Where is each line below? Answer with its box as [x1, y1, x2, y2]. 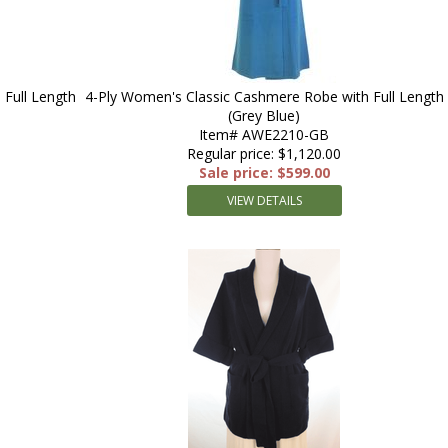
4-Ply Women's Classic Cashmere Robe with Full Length [84, 87, 444, 106]
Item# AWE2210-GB [199, 125, 329, 144]
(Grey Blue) [228, 106, 300, 125]
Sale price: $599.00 [198, 163, 330, 182]
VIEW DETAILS [226, 192, 302, 209]
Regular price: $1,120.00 [187, 144, 341, 163]
